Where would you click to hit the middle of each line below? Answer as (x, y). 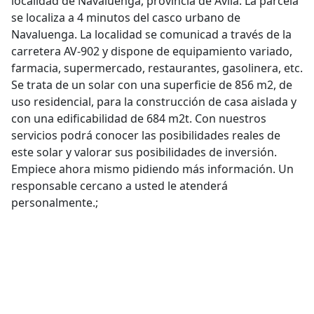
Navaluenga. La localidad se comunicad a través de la (151, 34)
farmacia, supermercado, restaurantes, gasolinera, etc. (157, 68)
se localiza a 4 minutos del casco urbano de (126, 18)
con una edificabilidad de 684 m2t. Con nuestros (139, 118)
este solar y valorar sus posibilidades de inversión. (144, 152)
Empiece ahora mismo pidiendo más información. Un (152, 169)
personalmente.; (55, 203)
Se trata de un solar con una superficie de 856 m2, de (152, 85)
